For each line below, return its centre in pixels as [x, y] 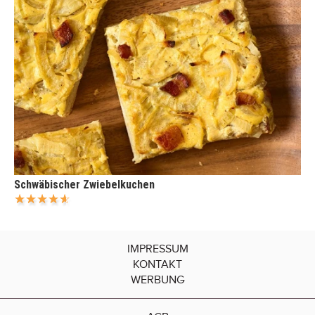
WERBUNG [157, 280]
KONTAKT [157, 265]
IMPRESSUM [157, 249]
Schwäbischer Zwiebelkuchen [84, 185]
